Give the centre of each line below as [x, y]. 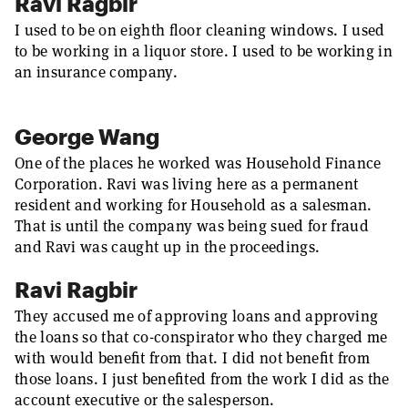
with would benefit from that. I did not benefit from [192, 358]
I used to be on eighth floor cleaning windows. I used [200, 30]
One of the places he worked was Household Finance [198, 163]
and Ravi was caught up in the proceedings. [168, 247]
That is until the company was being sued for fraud [192, 226]
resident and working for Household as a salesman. [194, 205]
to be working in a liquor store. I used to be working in [204, 51]
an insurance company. [97, 72]
